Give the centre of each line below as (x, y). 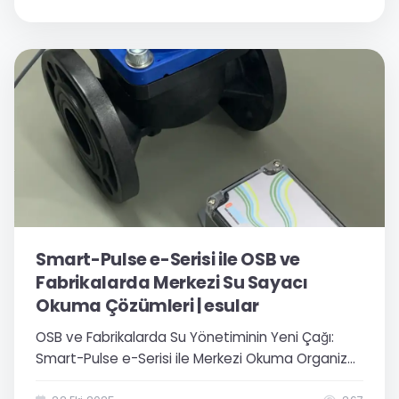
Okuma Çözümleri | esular (147, 306)
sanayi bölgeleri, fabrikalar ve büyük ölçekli (175, 380)
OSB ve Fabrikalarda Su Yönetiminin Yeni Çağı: (185, 337)
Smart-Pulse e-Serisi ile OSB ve (168, 260)
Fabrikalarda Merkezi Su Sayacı (172, 283)
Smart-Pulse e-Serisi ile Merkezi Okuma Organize (196, 358)
